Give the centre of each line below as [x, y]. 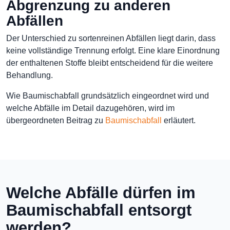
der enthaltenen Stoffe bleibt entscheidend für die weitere [110, 63]
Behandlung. [30, 75]
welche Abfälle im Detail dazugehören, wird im [90, 108]
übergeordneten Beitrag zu [56, 121]
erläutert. [179, 121]
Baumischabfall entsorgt [99, 210]
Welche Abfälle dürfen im [101, 193]
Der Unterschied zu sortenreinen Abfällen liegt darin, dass [111, 39]
